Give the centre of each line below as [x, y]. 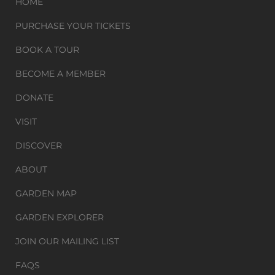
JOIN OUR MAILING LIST [67, 241]
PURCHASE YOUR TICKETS [73, 26]
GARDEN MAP [46, 193]
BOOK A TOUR [47, 50]
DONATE [34, 98]
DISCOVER [39, 145]
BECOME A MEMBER [60, 74]
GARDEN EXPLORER [60, 217]
